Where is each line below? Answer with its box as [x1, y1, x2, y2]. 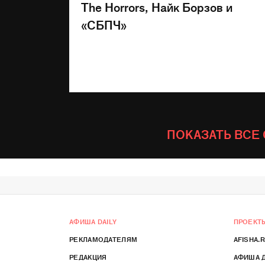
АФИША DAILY [69, 217, 117, 225]
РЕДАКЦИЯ [69, 253, 107, 261]
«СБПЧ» [81, 17, 127, 33]
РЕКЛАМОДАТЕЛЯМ [69, 235, 138, 243]
